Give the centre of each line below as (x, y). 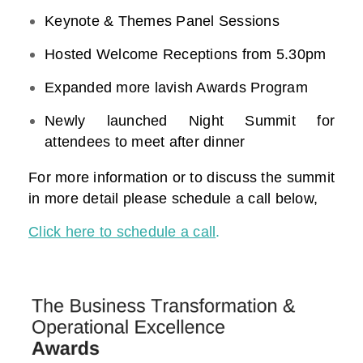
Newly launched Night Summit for (190, 121)
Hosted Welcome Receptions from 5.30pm (186, 55)
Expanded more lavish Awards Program (176, 88)
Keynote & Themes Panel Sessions (162, 21)
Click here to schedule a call (122, 232)
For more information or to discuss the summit (181, 178)
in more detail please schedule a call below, (173, 199)
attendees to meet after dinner (145, 142)
